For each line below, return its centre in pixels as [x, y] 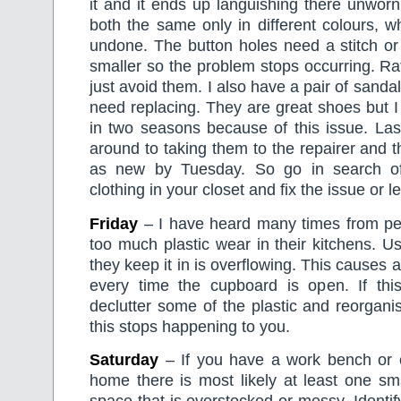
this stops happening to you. [190, 326]
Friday [114, 223]
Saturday [124, 360]
